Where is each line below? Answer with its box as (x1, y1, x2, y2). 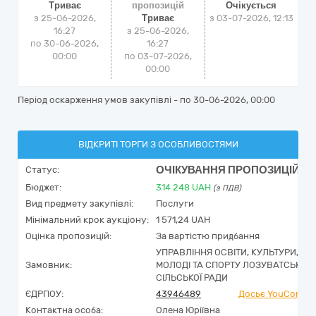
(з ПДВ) (213, 183, 241, 193)
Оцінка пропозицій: (25, 231, 111, 241)
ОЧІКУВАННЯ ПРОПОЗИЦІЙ (156, 164, 300, 176)
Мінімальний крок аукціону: (25, 214, 149, 225)
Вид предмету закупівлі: (25, 198, 133, 209)
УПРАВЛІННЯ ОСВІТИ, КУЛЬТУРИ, (156, 247, 298, 257)
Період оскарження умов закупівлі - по (18, 95, 193, 105)
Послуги (156, 198, 194, 209)
